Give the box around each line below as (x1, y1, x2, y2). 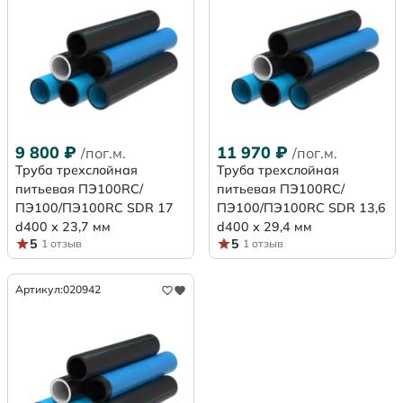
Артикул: (15, 282, 63, 296)
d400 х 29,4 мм (217, 218, 312, 235)
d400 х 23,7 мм (15, 218, 111, 235)
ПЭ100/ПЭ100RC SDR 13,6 (217, 199, 386, 216)
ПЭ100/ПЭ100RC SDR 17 (15, 199, 174, 216)
